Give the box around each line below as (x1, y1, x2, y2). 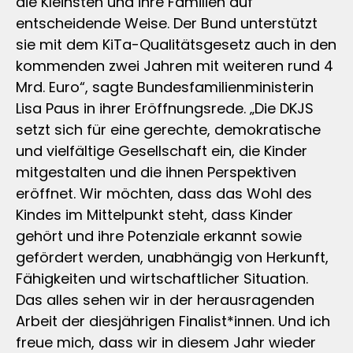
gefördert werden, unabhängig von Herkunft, (16, 247, 329, 267)
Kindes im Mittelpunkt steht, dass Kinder (16, 204, 293, 225)
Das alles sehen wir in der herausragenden (16, 289, 314, 310)
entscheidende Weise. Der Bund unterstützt (16, 13, 318, 33)
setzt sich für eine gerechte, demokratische (16, 119, 321, 139)
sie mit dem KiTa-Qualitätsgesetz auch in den (16, 34, 336, 54)
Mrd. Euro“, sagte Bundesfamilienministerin (16, 76, 314, 97)
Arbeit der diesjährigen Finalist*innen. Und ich (16, 310, 330, 331)
